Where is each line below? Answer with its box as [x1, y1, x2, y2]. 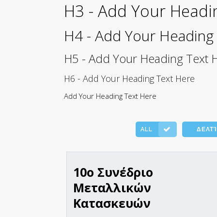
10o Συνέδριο [73, 164, 153, 181]
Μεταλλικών [73, 179, 151, 196]
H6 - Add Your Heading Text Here [64, 73, 195, 85]
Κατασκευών [73, 195, 151, 212]
